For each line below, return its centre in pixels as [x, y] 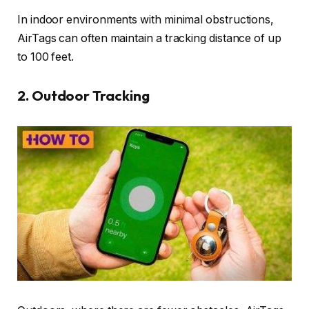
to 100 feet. [46, 57]
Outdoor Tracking [90, 95]
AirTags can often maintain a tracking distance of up [149, 38]
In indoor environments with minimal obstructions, [146, 19]
